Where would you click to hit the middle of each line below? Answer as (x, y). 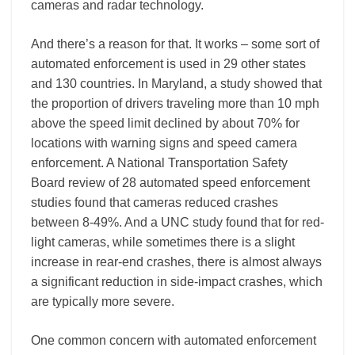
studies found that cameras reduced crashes (155, 203)
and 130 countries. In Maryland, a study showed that (176, 84)
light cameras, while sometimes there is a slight (163, 242)
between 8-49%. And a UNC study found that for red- (177, 223)
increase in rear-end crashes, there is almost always (176, 262)
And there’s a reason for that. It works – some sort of (175, 44)
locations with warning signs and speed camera (164, 143)
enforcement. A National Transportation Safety (159, 163)
